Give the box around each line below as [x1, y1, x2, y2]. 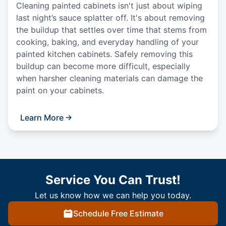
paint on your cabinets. [16, 85, 104, 96]
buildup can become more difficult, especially [16, 61, 190, 72]
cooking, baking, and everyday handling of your [16, 37, 199, 47]
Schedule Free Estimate [73, 208, 163, 219]
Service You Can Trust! [45, 173, 181, 188]
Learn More [20, 112, 64, 123]
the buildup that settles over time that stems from [16, 25, 207, 35]
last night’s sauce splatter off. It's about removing [16, 13, 205, 23]
